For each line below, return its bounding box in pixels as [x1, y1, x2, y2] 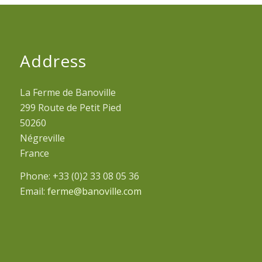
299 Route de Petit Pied [19, 101, 121, 114]
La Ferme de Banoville [19, 85, 116, 99]
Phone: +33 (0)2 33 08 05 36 [19, 170, 139, 183]
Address [19, 49, 87, 72]
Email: [19, 185, 47, 198]
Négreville [19, 131, 65, 144]
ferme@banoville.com [47, 185, 142, 198]
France [19, 146, 49, 160]
